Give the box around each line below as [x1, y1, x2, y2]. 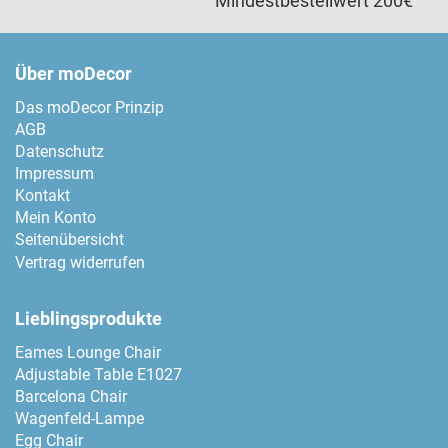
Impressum [15, 164, 94, 184]
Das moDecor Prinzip [15, 98, 164, 118]
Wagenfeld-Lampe [15, 409, 144, 429]
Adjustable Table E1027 [15, 365, 182, 385]
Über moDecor [15, 63, 132, 85]
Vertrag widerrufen [15, 253, 145, 273]
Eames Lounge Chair [15, 343, 161, 363]
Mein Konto [15, 208, 96, 228]
